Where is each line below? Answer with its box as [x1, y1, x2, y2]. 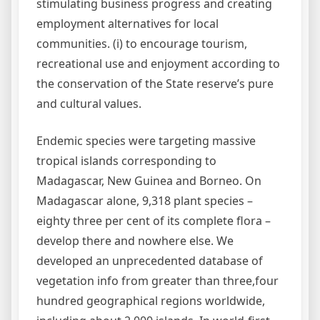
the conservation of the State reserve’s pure [36, 76, 274, 91]
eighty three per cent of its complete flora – [36, 213, 271, 229]
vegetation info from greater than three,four [36, 273, 279, 289]
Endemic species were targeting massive [36, 133, 256, 149]
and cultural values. [36, 96, 141, 111]
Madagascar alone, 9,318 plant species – [36, 193, 253, 209]
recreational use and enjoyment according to [36, 56, 280, 71]
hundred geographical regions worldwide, [36, 293, 265, 309]
